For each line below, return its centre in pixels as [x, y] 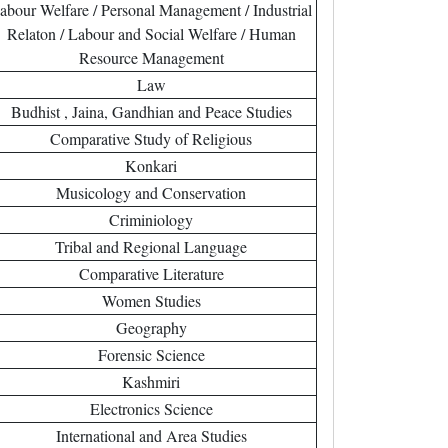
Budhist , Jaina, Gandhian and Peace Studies [151, 111]
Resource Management [151, 57]
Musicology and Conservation [151, 192]
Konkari [151, 165]
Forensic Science [151, 354]
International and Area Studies [151, 435]
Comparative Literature [151, 273]
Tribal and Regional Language [151, 246]
